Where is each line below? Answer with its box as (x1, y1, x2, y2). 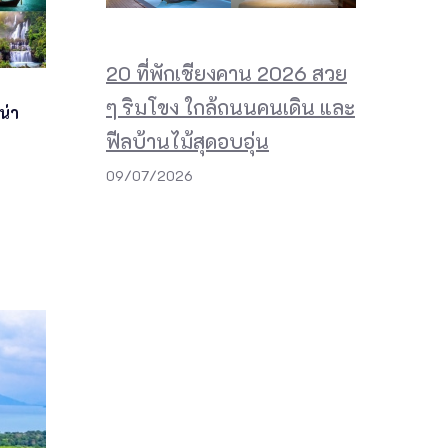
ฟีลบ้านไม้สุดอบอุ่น (106, 127, 269, 154)
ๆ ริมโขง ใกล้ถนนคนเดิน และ (106, 93, 355, 120)
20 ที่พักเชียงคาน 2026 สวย (106, 59, 347, 86)
